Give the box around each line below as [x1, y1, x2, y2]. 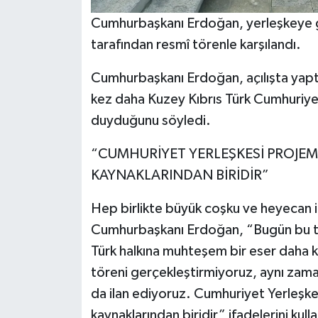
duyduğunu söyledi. [90, 114, 211, 128]
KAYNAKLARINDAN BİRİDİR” [90, 168, 269, 183]
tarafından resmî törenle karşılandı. [90, 38, 301, 53]
